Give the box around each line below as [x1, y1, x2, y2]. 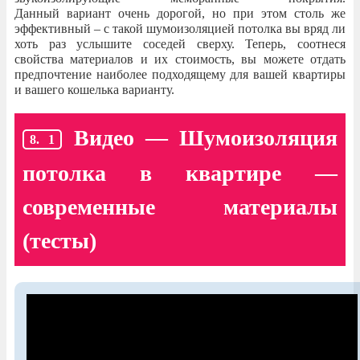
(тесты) [22, 228, 96, 254]
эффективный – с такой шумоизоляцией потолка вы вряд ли [14, 21, 346, 35]
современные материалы [22, 194, 337, 220]
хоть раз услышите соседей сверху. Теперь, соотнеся [14, 36, 346, 51]
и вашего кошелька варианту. [14, 82, 174, 96]
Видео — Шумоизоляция [74, 125, 337, 150]
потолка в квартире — [22, 161, 337, 186]
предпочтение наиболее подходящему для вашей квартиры [14, 67, 346, 81]
